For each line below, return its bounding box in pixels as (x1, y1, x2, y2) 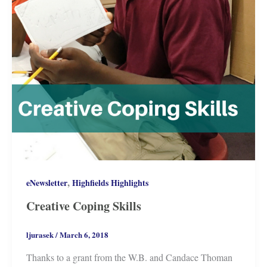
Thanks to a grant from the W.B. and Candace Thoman (26, 250, 232, 263)
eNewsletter (26, 176, 67, 190)
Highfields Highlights (72, 176, 148, 190)
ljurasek (26, 228, 55, 240)
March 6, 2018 (59, 228, 108, 240)
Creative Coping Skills (26, 197, 141, 215)
